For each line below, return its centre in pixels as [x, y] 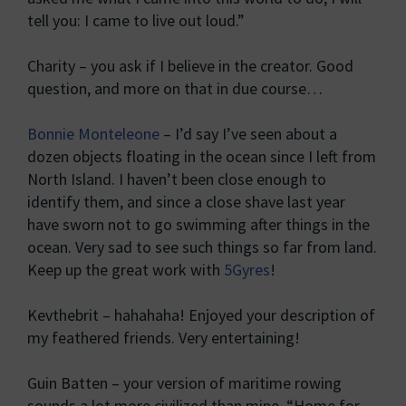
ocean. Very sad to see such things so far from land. [202, 247]
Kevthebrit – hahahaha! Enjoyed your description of [201, 315]
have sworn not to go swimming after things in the [198, 224]
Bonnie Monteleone [93, 134]
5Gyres [247, 270]
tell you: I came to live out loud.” [136, 20]
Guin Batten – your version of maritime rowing [184, 383]
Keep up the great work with [126, 270]
